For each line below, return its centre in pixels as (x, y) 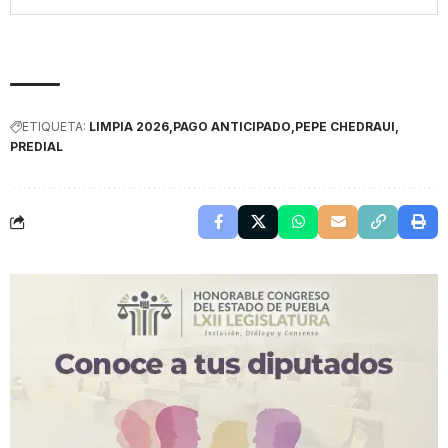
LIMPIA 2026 (129, 126)
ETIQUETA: (54, 126)
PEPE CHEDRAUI (345, 126)
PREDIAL (36, 146)
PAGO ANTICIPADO (232, 126)
